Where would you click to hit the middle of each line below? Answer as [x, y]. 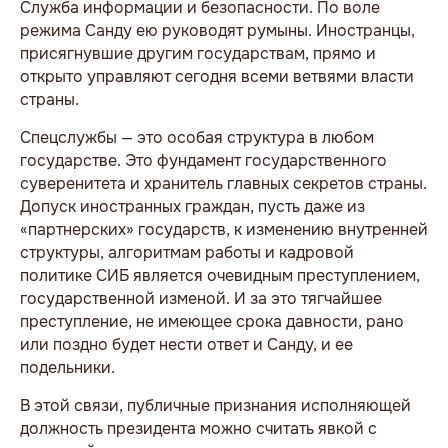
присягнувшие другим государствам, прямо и [198, 53]
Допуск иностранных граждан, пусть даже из [192, 206]
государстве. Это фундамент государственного [203, 160]
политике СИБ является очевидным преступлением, [220, 275]
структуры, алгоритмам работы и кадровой [187, 252]
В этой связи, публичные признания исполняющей [215, 405]
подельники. [67, 367]
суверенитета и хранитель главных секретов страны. [223, 183]
